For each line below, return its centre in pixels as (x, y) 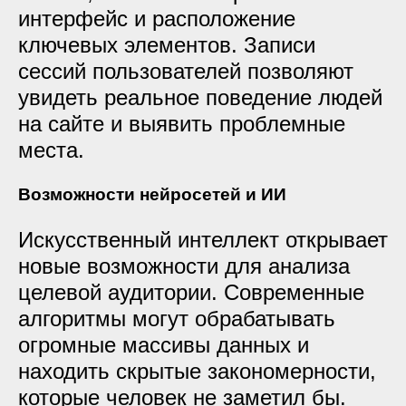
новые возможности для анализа (184, 266)
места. (51, 150)
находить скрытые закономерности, (197, 371)
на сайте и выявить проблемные (182, 124)
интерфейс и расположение (157, 19)
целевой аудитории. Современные (191, 292)
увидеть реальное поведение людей (200, 97)
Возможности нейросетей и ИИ (152, 194)
